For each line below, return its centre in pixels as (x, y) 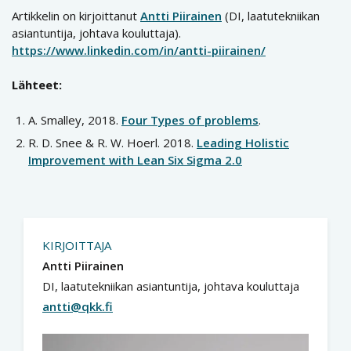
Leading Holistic (243, 143)
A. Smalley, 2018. (75, 119)
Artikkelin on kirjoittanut (76, 15)
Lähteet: (37, 85)
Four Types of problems (190, 119)
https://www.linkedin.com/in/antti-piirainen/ (139, 50)
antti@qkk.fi (78, 306)
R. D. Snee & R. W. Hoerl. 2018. (112, 143)
